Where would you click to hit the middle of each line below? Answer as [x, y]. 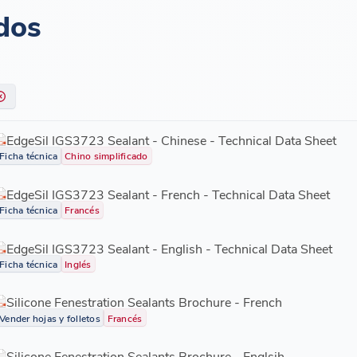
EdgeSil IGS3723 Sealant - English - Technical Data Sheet [169, 248]
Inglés [78, 263]
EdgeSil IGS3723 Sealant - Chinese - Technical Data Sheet [171, 140]
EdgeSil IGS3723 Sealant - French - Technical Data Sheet [168, 194]
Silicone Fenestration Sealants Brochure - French [144, 302]
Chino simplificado [106, 156]
